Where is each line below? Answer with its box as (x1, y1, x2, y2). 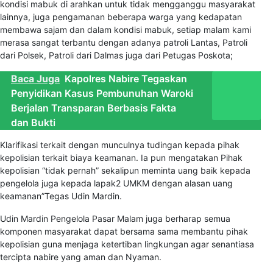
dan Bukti (11, 116, 55, 129)
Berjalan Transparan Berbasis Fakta (11, 102, 176, 115)
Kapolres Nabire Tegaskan (65, 73, 187, 85)
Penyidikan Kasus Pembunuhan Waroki (11, 87, 193, 100)
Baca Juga (11, 73, 60, 85)
